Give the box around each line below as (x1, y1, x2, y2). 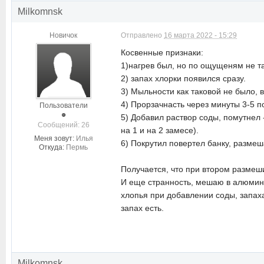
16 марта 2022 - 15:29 (164, 31, 237, 39)
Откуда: (39, 143, 64, 151)
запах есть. (121, 203, 164, 213)
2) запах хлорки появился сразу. (121, 74, 246, 83)
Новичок (49, 31, 77, 39)
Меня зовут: (34, 134, 74, 143)
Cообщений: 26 (37, 121, 90, 129)
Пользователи (39, 101, 88, 110)
